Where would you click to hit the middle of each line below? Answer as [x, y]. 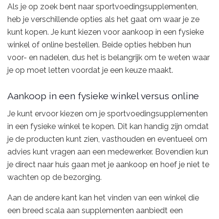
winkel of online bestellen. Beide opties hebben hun [99, 44]
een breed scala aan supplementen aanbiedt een [95, 210]
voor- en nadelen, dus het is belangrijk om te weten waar [109, 57]
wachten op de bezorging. [55, 177]
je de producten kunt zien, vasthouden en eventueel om [107, 139]
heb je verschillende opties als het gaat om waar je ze [103, 19]
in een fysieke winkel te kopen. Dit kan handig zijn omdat [108, 126]
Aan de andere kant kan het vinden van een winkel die [103, 197]
